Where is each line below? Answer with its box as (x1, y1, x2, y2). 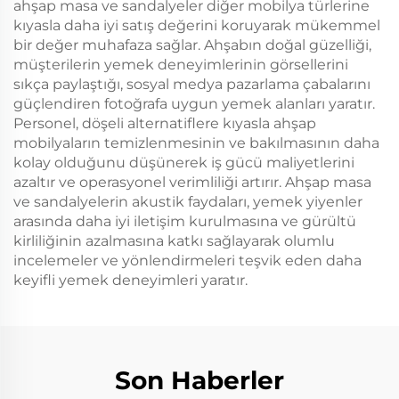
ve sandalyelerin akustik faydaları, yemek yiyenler (13, 193, 362, 210)
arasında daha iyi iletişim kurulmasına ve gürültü (13, 213, 356, 230)
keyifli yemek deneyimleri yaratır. (13, 272, 248, 289)
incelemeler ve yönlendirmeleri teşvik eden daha (13, 252, 362, 269)
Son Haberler (115, 365, 284, 395)
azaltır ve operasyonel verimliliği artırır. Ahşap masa (13, 174, 371, 191)
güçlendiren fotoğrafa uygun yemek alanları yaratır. (13, 95, 375, 112)
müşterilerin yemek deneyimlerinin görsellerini (13, 56, 348, 73)
